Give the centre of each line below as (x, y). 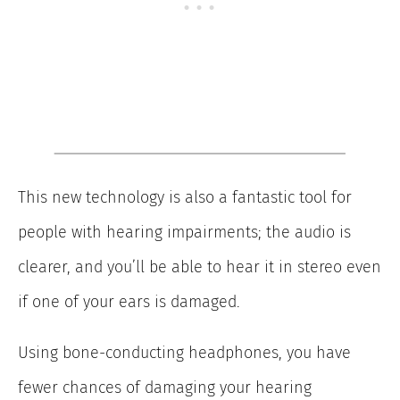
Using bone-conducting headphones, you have (184, 352)
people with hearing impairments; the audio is (184, 232)
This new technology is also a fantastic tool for (185, 197)
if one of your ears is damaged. (129, 301)
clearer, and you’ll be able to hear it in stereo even (200, 267)
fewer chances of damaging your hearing (165, 387)
